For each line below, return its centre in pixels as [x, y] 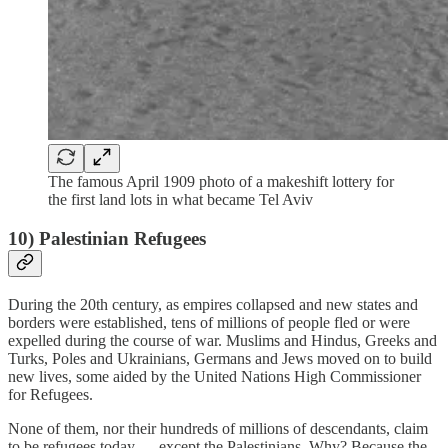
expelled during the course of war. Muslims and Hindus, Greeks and [222, 340]
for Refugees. [50, 394]
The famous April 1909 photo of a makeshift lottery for [221, 182]
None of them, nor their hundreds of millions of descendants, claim [218, 428]
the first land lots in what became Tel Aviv [180, 200]
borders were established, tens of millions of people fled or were [209, 322]
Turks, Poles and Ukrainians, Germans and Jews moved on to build [220, 358]
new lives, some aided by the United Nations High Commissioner [214, 376]
